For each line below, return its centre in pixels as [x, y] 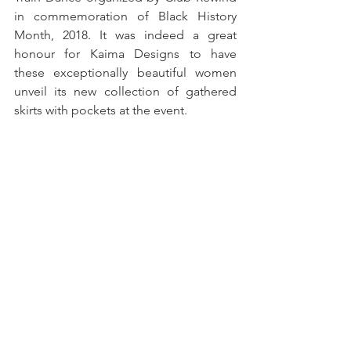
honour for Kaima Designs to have [125, 54]
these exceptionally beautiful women [125, 73]
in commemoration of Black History [125, 16]
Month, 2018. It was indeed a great [125, 35]
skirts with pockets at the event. [101, 110]
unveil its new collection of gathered [125, 92]
